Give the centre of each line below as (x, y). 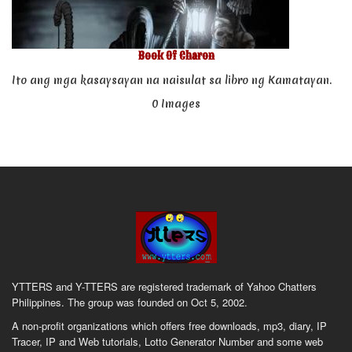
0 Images (176, 104)
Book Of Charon (176, 56)
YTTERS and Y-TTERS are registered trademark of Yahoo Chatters (164, 286)
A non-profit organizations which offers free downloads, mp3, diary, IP (169, 326)
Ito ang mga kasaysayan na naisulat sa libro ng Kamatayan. (172, 80)
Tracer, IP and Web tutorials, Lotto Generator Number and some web (167, 341)
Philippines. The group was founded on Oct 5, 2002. (130, 302)
